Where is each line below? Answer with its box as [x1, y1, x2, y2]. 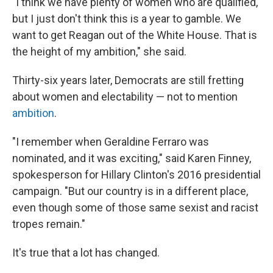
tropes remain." [12, 218, 85, 231]
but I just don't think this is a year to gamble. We [12, 12, 241, 26]
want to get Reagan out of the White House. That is [12, 29, 257, 42]
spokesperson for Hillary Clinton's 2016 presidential [12, 168, 261, 182]
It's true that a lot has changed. [12, 246, 160, 260]
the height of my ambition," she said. [12, 45, 186, 58]
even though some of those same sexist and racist [12, 201, 258, 214]
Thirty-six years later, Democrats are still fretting [12, 74, 244, 87]
